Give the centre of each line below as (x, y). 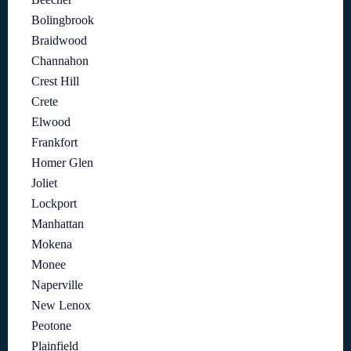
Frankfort (54, 142)
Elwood (51, 122)
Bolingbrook (63, 20)
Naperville (57, 285)
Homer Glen (62, 163)
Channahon (60, 61)
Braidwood (59, 40)
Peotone (51, 326)
